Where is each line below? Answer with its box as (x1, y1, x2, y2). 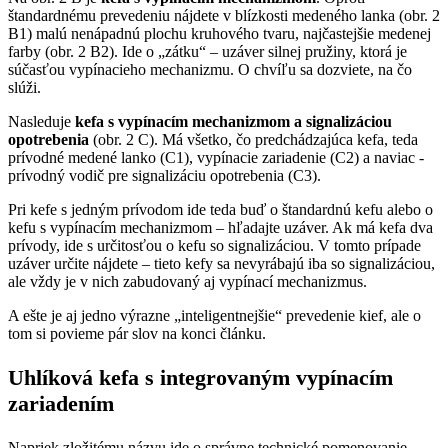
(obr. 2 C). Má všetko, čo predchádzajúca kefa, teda (89, 131, 418, 149)
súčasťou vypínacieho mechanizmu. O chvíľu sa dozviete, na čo (8, 61, 412, 79)
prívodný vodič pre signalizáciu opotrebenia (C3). (8, 167, 321, 185)
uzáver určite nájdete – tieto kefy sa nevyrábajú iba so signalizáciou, (8, 255, 435, 273)
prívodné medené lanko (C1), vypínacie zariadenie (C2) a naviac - (8, 149, 424, 167)
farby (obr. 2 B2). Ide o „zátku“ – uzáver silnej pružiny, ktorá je (8, 43, 407, 61)
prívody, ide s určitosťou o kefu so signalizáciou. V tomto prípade (8, 237, 421, 255)
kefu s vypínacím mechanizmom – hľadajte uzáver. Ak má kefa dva (8, 219, 433, 237)
